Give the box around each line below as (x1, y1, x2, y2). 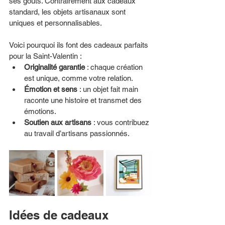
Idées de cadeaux (9, 207, 112, 222)
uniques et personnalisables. (9, 18, 103, 27)
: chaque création (85, 62, 145, 71)
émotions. (24, 106, 56, 116)
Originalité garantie (24, 62, 85, 71)
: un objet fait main (77, 84, 140, 93)
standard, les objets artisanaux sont (9, 7, 128, 16)
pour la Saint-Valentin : (9, 51, 82, 60)
